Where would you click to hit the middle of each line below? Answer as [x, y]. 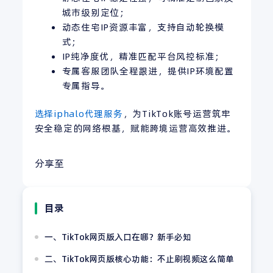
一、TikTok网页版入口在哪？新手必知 [118, 237]
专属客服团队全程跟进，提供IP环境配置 [148, 71]
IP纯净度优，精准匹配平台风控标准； [143, 56]
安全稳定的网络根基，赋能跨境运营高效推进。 [135, 129]
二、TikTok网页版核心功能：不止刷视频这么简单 [139, 259]
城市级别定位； [95, 12]
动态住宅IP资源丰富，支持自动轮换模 [143, 27]
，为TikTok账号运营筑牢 [177, 114]
